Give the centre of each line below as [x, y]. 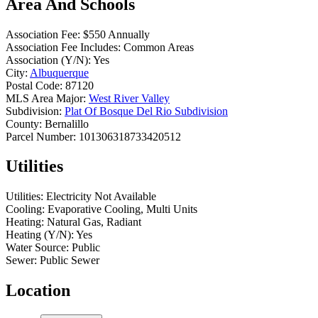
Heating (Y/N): [40, 235]
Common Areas [159, 47]
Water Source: [37, 248]
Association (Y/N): [48, 60]
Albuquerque [59, 72]
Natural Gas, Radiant [94, 222]
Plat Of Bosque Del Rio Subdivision [146, 111]
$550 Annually [116, 34]
